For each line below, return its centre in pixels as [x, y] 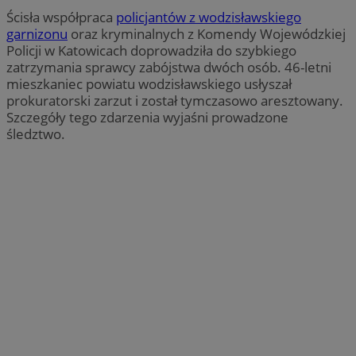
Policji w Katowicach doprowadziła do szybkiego [151, 50]
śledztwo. [36, 133]
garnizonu [37, 33]
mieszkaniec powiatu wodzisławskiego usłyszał [149, 83]
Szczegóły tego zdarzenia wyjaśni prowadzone [147, 117]
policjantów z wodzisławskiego [209, 17]
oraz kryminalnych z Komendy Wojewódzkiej [207, 33]
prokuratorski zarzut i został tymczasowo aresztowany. [175, 100]
